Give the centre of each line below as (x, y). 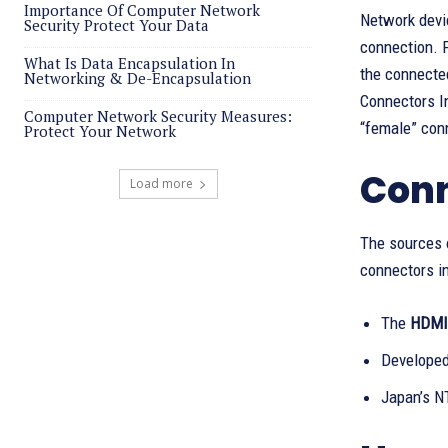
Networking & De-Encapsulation (137, 78)
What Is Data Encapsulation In (129, 63)
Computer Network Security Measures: (158, 116)
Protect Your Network (100, 131)
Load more (161, 183)
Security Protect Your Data (116, 25)
